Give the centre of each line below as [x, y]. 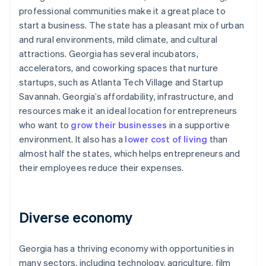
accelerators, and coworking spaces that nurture [119, 68]
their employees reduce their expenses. [102, 168]
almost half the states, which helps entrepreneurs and [130, 153]
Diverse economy [76, 217]
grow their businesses [119, 125]
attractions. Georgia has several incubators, [109, 54]
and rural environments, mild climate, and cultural [118, 39]
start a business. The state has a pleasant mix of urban [132, 25]
